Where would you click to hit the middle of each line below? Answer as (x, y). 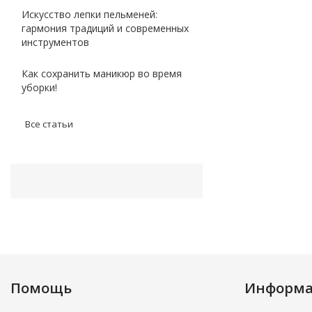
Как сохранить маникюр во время (102, 73)
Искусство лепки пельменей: (89, 14)
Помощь (41, 288)
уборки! (39, 87)
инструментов (55, 42)
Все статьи (49, 124)
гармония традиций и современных (105, 28)
